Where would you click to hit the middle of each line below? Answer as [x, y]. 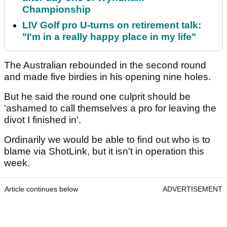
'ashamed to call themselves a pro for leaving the [110, 108]
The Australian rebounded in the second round [105, 65]
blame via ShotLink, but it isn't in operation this [104, 152]
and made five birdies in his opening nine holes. [109, 77]
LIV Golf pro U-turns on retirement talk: [112, 25]
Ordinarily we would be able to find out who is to [107, 140]
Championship [56, 10]
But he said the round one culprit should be [97, 97]
